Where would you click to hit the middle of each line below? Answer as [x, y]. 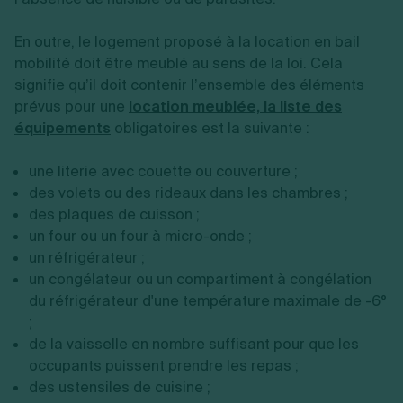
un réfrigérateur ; [87, 257]
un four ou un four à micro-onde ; [140, 236]
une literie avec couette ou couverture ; [163, 171]
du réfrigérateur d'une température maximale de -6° [208, 300]
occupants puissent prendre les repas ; [164, 365]
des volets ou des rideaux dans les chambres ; [188, 193]
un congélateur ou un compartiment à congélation [200, 279]
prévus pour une [72, 106]
